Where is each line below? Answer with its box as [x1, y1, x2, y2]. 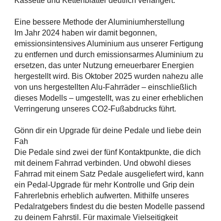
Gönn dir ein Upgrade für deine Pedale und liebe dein [14, 126, 201, 135]
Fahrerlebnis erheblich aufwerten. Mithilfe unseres [14, 191, 189, 200]
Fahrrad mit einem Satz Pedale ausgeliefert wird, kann [14, 170, 204, 179]
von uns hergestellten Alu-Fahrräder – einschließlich [14, 83, 197, 92]
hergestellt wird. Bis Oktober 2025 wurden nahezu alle [14, 72, 203, 81]
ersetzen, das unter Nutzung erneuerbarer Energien [14, 61, 194, 70]
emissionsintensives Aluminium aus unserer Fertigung [14, 39, 203, 48]
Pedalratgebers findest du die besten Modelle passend [14, 202, 205, 211]
